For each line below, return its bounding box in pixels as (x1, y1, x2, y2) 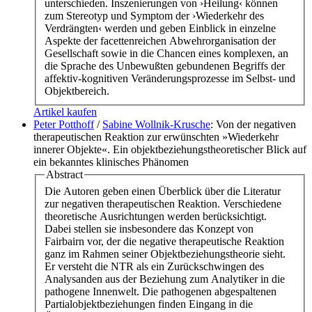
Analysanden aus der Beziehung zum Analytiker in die (45, 272, 285, 285)
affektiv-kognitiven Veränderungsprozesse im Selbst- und (45, 72, 295, 85)
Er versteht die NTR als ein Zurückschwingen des (45, 260, 264, 272)
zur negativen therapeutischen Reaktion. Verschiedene (45, 197, 281, 210)
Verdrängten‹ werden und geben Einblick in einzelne (45, 22, 276, 35)
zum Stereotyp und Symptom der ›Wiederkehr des (45, 10, 264, 22)
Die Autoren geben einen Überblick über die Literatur (45, 185, 281, 197)
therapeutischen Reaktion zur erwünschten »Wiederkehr (33, 131, 279, 143)
